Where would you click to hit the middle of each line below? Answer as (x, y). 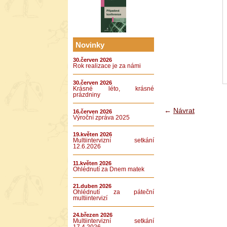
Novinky (90, 45)
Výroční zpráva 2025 (101, 118)
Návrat (184, 111)
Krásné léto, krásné (113, 89)
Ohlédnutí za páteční (113, 192)
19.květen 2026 (92, 134)
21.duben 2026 (92, 186)
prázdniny (87, 95)
